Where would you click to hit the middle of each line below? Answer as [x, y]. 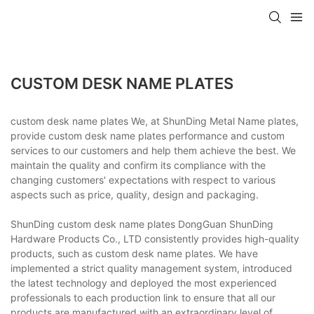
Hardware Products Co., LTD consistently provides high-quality [155, 238]
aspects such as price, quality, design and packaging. [135, 194]
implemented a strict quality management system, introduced [151, 268]
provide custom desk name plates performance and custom [148, 135]
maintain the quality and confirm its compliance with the [138, 165]
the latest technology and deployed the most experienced [144, 282]
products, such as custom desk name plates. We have [134, 253]
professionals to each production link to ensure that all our [143, 297]
